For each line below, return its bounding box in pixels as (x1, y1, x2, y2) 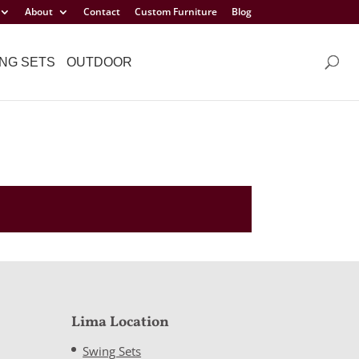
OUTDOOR (67, 54, 132, 69)
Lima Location (71, 312, 170, 333)
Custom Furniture (134, 5, 217, 18)
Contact (83, 5, 120, 18)
